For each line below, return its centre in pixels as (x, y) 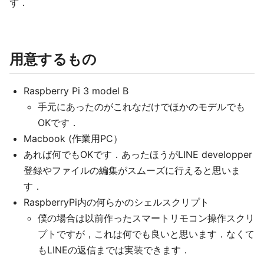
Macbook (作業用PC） (73, 138)
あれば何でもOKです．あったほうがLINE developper (138, 154)
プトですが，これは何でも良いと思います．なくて (146, 234)
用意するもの (53, 59)
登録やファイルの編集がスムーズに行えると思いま (132, 170)
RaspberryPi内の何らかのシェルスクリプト (116, 202)
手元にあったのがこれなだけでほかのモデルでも (141, 106)
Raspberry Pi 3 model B (76, 90)
